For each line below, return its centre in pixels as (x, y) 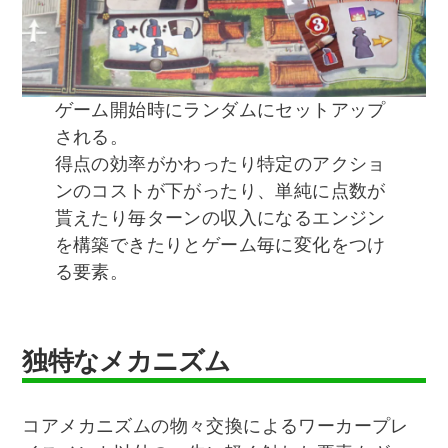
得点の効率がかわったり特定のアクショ (220, 163)
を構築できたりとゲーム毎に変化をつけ (220, 244)
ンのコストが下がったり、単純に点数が (220, 190)
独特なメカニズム (126, 360)
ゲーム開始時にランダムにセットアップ (220, 109)
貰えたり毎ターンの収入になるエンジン (220, 217)
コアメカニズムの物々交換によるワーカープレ (215, 426)
